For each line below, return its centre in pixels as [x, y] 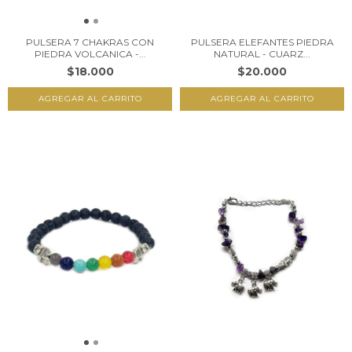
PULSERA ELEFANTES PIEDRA [262, 42]
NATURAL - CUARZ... [262, 53]
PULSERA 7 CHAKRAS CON [90, 42]
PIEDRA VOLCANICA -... [90, 53]
